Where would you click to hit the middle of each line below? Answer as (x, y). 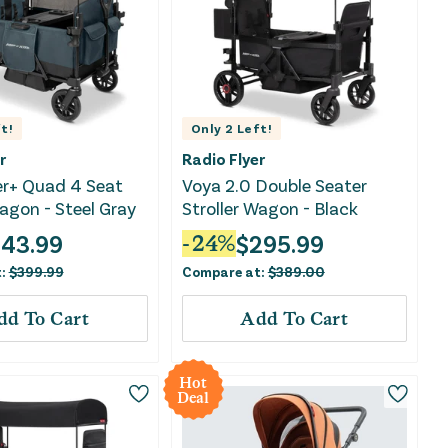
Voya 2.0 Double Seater (274, 185)
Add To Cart (294, 319)
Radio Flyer (223, 159)
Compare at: (224, 272)
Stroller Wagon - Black (269, 208)
